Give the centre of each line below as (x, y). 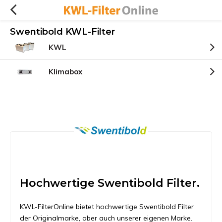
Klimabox (65, 72)
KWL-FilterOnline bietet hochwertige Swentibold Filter (107, 207)
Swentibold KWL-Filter (62, 32)
